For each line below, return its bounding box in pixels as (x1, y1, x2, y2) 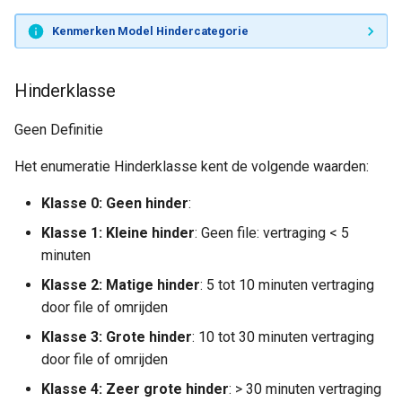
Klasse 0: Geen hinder (41, 195, 188, 212)
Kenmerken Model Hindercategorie (51, 23, 249, 38)
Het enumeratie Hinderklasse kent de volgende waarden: (14, 158, 369, 175)
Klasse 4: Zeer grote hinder (41, 380, 229, 398)
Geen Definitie (14, 121, 103, 138)
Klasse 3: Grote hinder (41, 328, 192, 345)
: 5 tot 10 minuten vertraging (200, 276, 374, 293)
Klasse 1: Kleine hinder (41, 224, 195, 241)
